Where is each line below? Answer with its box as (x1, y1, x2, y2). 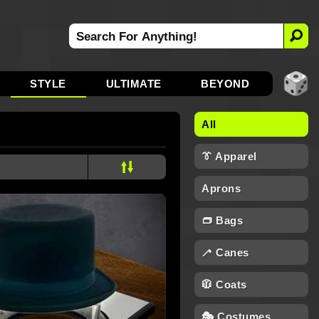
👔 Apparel (202, 150, 257, 162)
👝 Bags (202, 214, 243, 226)
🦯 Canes (202, 246, 249, 258)
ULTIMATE (105, 78, 162, 90)
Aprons (202, 182, 241, 194)
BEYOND (201, 78, 250, 90)
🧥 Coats (202, 278, 247, 291)
